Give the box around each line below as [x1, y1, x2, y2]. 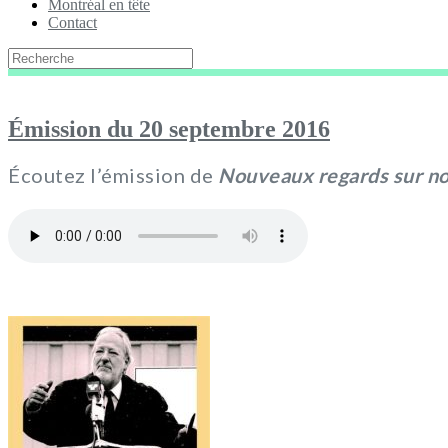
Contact [48, 13, 97, 31]
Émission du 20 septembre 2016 [8, 115, 330, 142]
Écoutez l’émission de [8, 163, 218, 188]
